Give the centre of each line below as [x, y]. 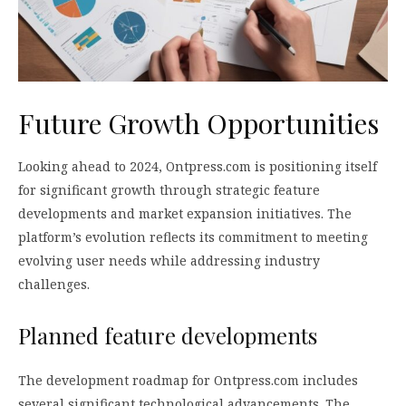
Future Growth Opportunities [198, 123]
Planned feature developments [168, 336]
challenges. [54, 285]
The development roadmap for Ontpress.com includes [188, 381]
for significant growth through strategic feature [169, 190]
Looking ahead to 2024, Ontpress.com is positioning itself [198, 167]
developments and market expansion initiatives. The [185, 214]
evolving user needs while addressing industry [169, 261]
